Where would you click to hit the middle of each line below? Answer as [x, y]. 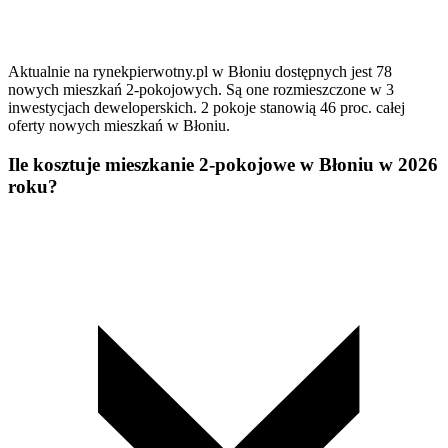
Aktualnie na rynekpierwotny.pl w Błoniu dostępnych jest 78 [200, 72]
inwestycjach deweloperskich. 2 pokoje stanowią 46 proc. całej [206, 108]
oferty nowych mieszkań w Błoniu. [119, 126]
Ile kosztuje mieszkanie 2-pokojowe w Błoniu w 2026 [223, 164]
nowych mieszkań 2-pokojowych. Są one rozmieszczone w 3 [201, 90]
